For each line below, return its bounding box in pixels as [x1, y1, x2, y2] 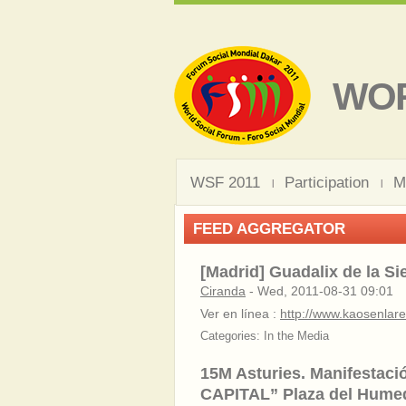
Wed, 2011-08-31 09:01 [257, 284, 393, 298]
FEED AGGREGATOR [193, 220, 345, 237]
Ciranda [200, 284, 246, 298]
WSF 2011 [190, 174, 260, 191]
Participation [285, 174, 369, 191]
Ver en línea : [200, 306, 280, 321]
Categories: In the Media [200, 330, 329, 343]
